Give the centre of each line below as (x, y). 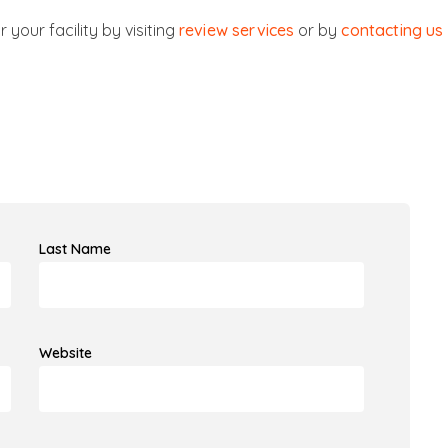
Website (65, 352)
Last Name (74, 248)
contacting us (392, 29)
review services (237, 29)
